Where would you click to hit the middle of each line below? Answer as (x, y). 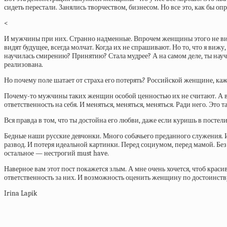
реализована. (24, 65)
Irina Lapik (21, 193)
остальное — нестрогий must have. (56, 153)
